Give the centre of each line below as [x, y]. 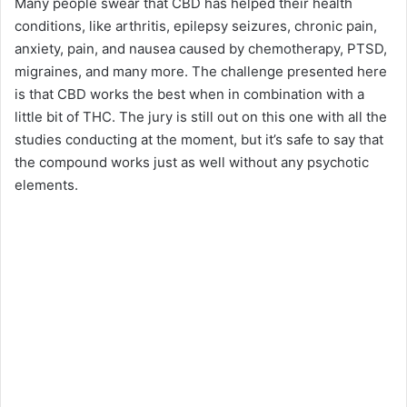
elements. [46, 185]
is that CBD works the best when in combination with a [189, 94]
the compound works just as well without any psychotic [192, 163]
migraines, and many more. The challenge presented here [201, 72]
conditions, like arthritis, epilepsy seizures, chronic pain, [196, 26]
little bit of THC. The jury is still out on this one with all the [201, 117]
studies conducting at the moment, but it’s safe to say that [199, 140]
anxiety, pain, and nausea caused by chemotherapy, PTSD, [201, 49]
